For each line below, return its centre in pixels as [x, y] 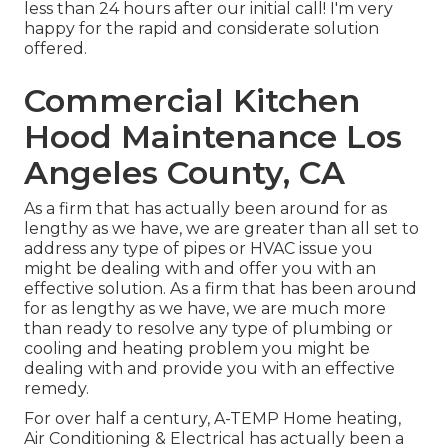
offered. [55, 49]
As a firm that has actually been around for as [205, 209]
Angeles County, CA [184, 173]
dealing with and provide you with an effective [209, 369]
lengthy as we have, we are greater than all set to [221, 229]
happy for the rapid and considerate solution [201, 29]
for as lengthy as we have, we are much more [205, 309]
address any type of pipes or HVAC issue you [198, 249]
